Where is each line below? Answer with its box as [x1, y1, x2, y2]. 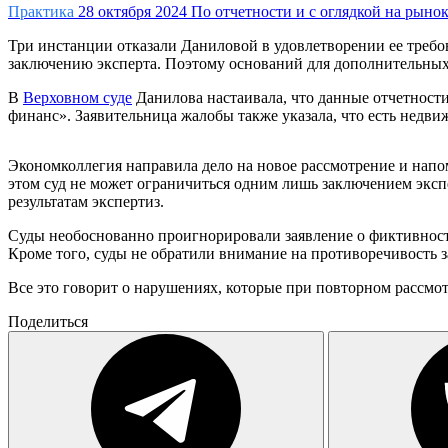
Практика [8, 2, 74, 20]
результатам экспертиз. [8, 192, 168, 210]
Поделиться [8, 312, 88, 330]
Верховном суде [23, 88, 132, 106]
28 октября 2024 [78, 2, 187, 20]
